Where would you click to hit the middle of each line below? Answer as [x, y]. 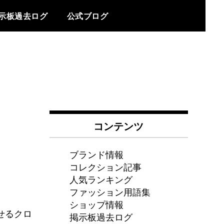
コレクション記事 [105, 167]
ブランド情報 [96, 154]
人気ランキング [101, 179]
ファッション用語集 [110, 192]
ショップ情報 [96, 204]
